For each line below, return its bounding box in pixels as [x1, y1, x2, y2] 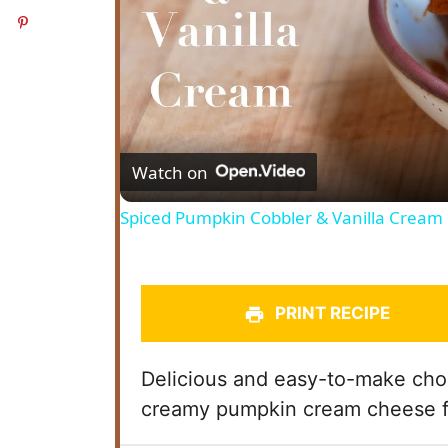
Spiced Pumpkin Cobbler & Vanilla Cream [119, 206, 443, 229]
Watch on [131, 160, 208, 184]
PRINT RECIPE [271, 303, 391, 324]
